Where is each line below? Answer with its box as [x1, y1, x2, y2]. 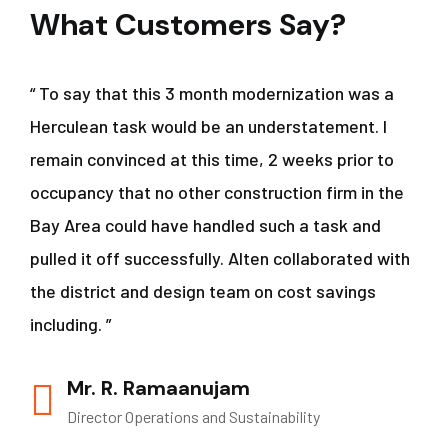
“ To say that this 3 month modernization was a [30, 82, 394, 104]
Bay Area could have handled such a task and [30, 214, 381, 236]
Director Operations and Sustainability [67, 407, 320, 426]
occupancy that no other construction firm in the [30, 181, 404, 203]
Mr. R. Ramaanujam [67, 375, 250, 401]
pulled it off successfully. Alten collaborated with [30, 247, 410, 269]
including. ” [30, 313, 111, 335]
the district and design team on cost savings [30, 280, 376, 302]
